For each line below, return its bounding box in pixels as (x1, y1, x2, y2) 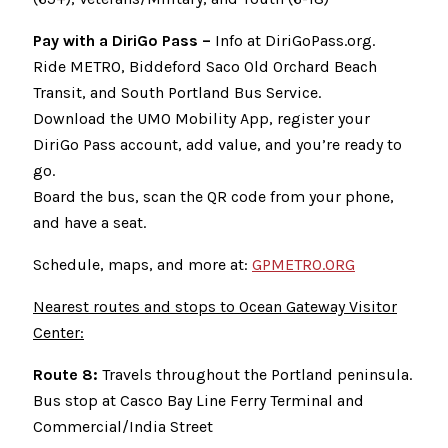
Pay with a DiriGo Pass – (33, 31, 211, 50)
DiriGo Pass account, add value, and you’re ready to (33, 135, 402, 154)
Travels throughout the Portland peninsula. (98, 365, 412, 384)
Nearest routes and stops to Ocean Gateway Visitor (33, 297, 397, 316)
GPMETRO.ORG (252, 255, 355, 274)
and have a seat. (33, 213, 146, 232)
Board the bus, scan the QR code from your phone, (33, 187, 394, 206)
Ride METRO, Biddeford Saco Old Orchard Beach (33, 57, 377, 76)
